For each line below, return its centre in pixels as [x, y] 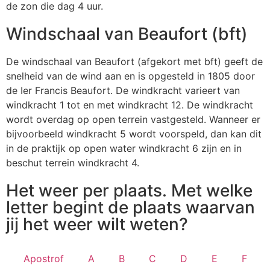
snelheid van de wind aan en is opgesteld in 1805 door [130, 76]
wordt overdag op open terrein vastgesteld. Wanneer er [133, 119]
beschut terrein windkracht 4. [73, 162]
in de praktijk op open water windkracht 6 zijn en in [124, 148]
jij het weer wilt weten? [97, 224]
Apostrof [43, 258]
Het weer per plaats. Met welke [129, 190]
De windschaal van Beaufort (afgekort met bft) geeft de [134, 61]
